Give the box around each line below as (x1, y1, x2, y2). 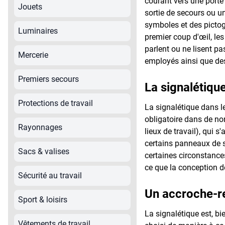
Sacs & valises (18, 146, 69, 156)
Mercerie (18, 50, 48, 60)
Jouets (18, 2, 42, 12)
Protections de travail (18, 98, 93, 108)
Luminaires (18, 26, 58, 36)
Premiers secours (18, 74, 79, 84)
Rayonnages (18, 122, 62, 132)
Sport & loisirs (18, 194, 67, 204)
